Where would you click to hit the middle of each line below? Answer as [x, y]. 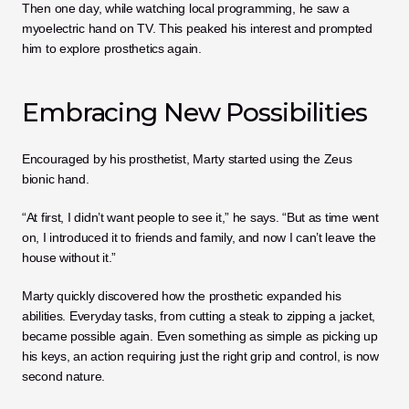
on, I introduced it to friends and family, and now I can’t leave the [199, 237]
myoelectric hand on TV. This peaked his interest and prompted [197, 28]
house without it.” [69, 257]
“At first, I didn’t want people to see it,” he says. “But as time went [200, 217]
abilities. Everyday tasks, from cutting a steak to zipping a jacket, [199, 316]
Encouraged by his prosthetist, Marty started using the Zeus [187, 159]
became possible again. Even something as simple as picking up [200, 336]
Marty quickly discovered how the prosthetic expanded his [182, 296]
